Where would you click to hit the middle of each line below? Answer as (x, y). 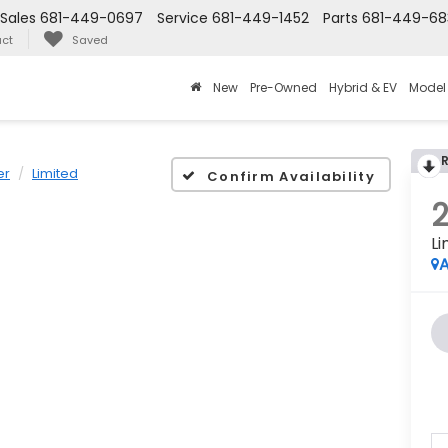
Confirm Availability (290, 176)
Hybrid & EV (363, 88)
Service (182, 18)
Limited (55, 173)
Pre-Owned (283, 88)
